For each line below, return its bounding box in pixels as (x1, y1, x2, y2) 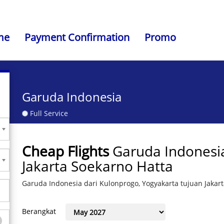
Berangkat (22, 206, 56, 216)
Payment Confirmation (24, 30, 129, 44)
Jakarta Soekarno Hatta (22, 156, 173, 175)
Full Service (28, 108, 68, 118)
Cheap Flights (22, 141, 109, 160)
